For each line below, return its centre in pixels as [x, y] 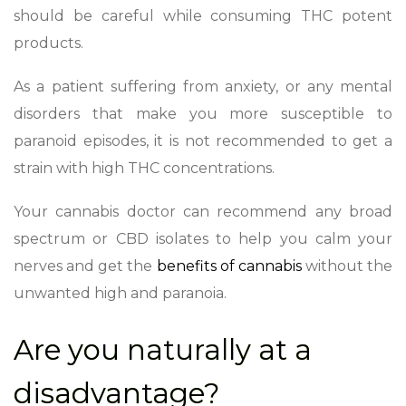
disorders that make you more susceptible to [203, 113]
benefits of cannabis [229, 266]
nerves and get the [85, 266]
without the [347, 266]
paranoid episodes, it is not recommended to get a [203, 140]
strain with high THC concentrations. [146, 168]
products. [50, 43]
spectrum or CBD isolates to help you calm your [203, 238]
